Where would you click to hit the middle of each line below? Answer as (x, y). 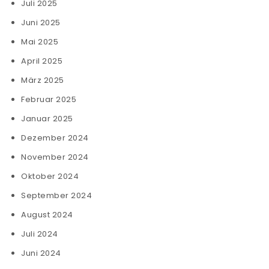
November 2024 (55, 157)
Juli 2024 (40, 234)
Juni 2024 (41, 253)
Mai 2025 (40, 42)
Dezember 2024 (55, 138)
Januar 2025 (47, 119)
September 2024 (56, 195)
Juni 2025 (41, 23)
